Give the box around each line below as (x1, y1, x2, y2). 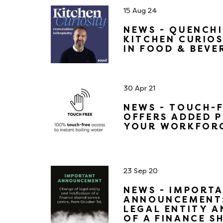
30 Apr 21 (123, 84, 156, 93)
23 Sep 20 (123, 167, 158, 175)
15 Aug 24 (123, 6, 158, 14)
